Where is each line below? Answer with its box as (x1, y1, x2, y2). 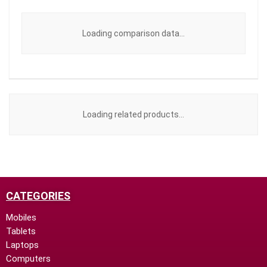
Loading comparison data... (82, 29, 185, 38)
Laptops (6, 240, 39, 250)
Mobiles (6, 212, 36, 223)
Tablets (6, 226, 36, 237)
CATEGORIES (6, 190, 70, 202)
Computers (6, 253, 51, 264)
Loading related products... (83, 110, 184, 119)
